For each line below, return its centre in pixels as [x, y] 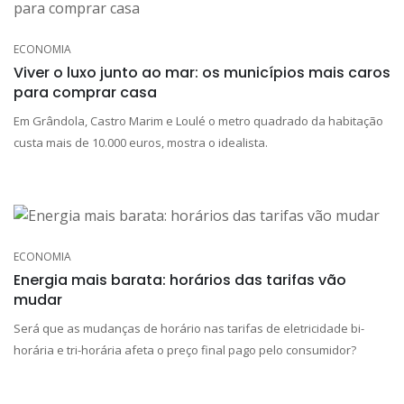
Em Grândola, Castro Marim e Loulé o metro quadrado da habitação [198, 120]
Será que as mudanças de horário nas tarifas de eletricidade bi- [189, 328]
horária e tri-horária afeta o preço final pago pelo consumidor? [185, 349]
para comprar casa [85, 92]
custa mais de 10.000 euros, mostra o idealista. [141, 142]
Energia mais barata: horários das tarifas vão [180, 280]
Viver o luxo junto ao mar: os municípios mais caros [202, 72]
